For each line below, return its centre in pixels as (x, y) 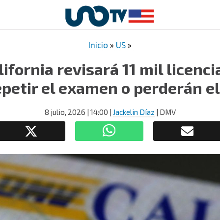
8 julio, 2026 (65, 112)
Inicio (98, 45)
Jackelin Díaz (134, 112)
